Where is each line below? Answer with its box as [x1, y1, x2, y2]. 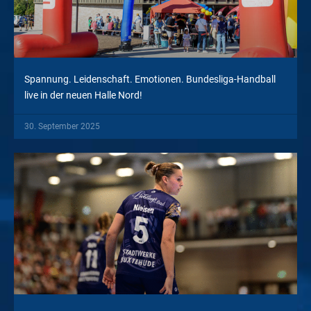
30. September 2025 [24, 121, 100, 131]
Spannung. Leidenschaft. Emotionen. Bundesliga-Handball [24, 74, 276, 85]
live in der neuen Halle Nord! [24, 90, 142, 101]
